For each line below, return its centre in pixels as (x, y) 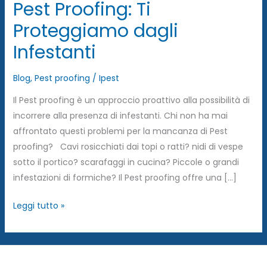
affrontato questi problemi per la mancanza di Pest (120, 131)
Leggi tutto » (38, 205)
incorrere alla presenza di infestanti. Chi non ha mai (120, 115)
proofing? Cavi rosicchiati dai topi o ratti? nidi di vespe (128, 146)
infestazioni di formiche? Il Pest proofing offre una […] (125, 177)
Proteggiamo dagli (95, 31)
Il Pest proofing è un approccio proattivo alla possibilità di (131, 100)
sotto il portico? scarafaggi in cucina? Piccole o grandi (126, 162)
